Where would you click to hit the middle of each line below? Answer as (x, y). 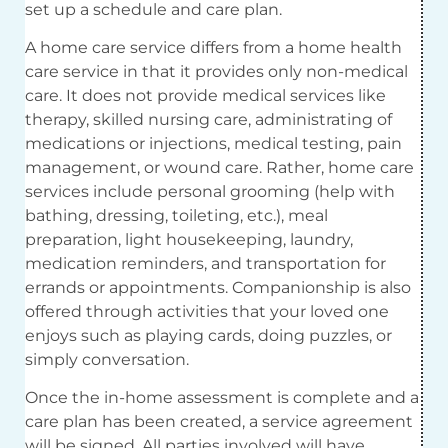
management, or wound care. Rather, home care (219, 167)
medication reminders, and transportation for (205, 263)
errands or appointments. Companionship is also (218, 287)
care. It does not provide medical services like (205, 95)
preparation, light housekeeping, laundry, (189, 239)
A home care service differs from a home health (213, 47)
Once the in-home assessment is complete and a (222, 398)
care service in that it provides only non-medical (216, 71)
